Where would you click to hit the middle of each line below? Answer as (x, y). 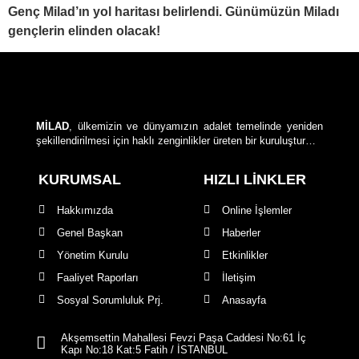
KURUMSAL (80, 179)
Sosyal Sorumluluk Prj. (110, 300)
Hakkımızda (85, 210)
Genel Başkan (89, 232)
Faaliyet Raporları (97, 277)
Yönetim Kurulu (92, 255)
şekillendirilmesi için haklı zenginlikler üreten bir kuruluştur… (176, 141)
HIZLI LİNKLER (255, 179)
